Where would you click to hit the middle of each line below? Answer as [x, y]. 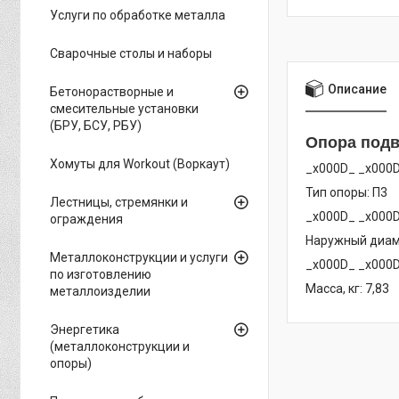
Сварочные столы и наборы [131, 53]
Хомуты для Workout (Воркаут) [140, 164]
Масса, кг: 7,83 [347, 289]
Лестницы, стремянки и [119, 202]
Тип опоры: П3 [346, 193]
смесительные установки [124, 109]
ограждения [86, 219]
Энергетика [85, 330]
